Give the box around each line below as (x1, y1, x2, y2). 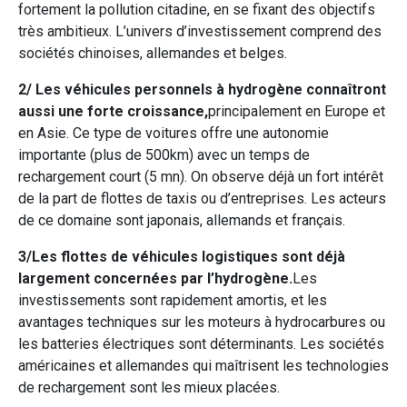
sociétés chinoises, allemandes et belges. (18, 44, 287, 62)
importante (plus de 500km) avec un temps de (18, 145, 310, 164)
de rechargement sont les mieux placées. (18, 378, 280, 396)
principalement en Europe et (208, 102, 385, 120)
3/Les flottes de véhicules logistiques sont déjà (18, 247, 345, 265)
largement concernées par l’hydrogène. (18, 269, 293, 287)
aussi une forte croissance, (18, 102, 208, 120)
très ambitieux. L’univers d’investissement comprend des (18, 22, 382, 40)
